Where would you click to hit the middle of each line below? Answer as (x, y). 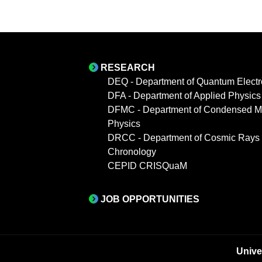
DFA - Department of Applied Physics (184, 96)
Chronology (132, 152)
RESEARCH (128, 68)
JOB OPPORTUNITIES (150, 199)
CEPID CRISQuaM (147, 166)
